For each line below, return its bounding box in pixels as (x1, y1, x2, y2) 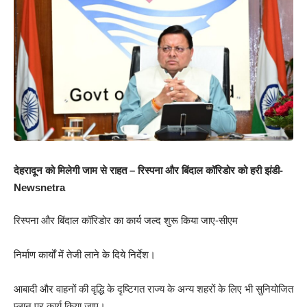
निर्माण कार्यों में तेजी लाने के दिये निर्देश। (14, 248, 156, 260)
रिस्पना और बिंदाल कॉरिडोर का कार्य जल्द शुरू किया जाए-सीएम (14, 214, 238, 226)
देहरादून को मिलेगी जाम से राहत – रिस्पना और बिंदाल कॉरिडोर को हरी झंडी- (14, 164, 283, 177)
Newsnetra (14, 182, 65, 194)
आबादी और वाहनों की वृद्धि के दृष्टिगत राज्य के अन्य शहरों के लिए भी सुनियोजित (14, 282, 293, 295)
